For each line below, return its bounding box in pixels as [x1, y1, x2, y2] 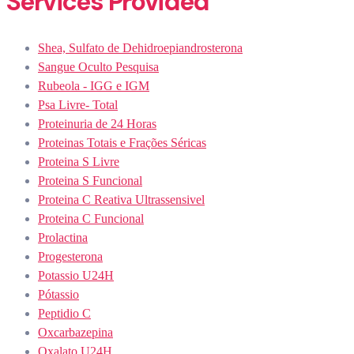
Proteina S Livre [38, 155, 119, 169]
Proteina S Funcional [38, 174, 142, 188]
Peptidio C [38, 307, 91, 321]
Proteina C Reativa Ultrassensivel [38, 193, 205, 207]
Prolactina [38, 231, 88, 245]
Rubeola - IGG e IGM [38, 79, 149, 93]
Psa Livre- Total [38, 98, 118, 112]
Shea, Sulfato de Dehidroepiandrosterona [38, 41, 243, 55]
